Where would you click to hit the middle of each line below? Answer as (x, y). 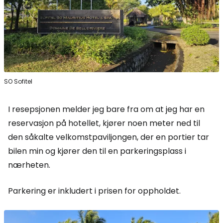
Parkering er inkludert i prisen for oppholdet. (94, 191)
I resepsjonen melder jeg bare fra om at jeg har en (106, 109)
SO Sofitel (18, 81)
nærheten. (29, 165)
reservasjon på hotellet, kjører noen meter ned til (104, 123)
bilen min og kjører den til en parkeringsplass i (97, 151)
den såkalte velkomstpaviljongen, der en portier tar (109, 137)
